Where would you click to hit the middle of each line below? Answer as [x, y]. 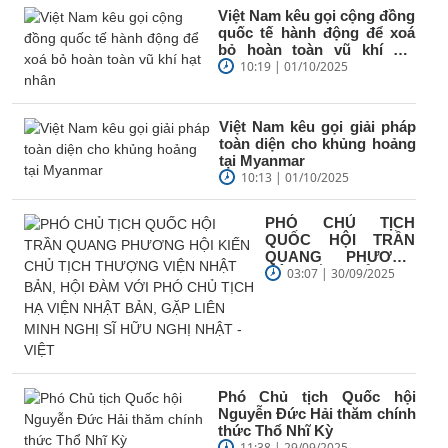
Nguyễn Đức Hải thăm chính [316, 413]
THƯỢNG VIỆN [340, 290]
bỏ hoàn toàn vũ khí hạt [317, 49]
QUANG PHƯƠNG [340, 256]
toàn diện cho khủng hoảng [317, 143]
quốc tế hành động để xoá [317, 32]
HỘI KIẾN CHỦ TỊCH [340, 273]
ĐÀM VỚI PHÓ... [323, 324]
